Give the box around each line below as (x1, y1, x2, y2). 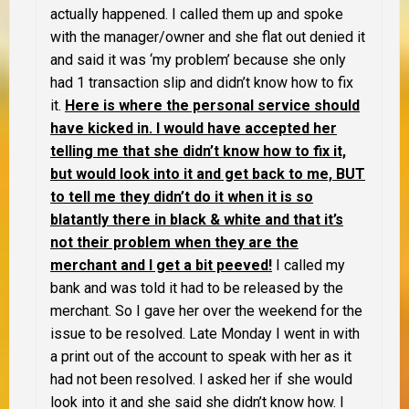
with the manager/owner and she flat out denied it (50, 27, 365, 46)
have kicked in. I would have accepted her (50, 119, 337, 137)
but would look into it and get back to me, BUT (50, 164, 365, 183)
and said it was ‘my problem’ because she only (50, 50, 346, 68)
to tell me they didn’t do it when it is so (50, 187, 313, 205)
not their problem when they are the (50, 233, 299, 251)
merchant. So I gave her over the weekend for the (50, 301, 362, 320)
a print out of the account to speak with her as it (50, 347, 351, 365)
